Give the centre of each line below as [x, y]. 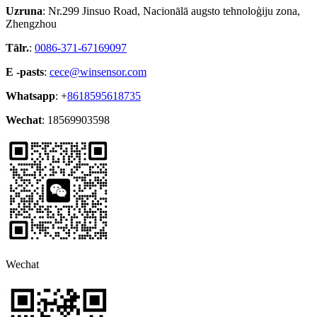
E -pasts [25, 72]
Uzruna [24, 11]
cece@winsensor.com [98, 72]
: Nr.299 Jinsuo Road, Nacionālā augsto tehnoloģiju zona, [171, 11]
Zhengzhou [31, 24]
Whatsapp [30, 96]
